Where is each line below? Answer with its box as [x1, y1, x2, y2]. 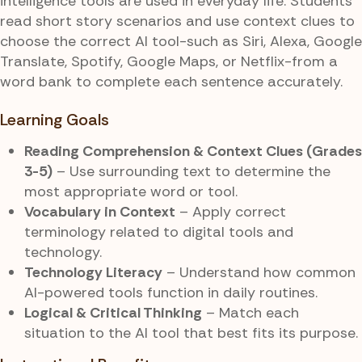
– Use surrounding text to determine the [53, 162, 330, 182]
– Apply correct [175, 202, 286, 222]
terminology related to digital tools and [24, 222, 293, 242]
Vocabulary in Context [24, 202, 175, 222]
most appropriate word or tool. [24, 182, 238, 202]
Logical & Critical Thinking [24, 303, 202, 323]
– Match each [202, 303, 299, 323]
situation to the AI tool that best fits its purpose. [24, 323, 358, 343]
